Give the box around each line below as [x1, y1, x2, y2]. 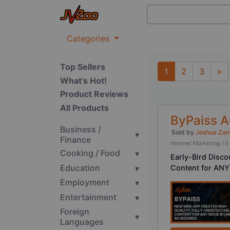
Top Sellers [60, 62, 105, 72]
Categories [67, 33, 112, 44]
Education [60, 162, 100, 173]
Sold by [171, 128, 196, 137]
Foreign [60, 206, 89, 217]
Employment [60, 177, 109, 188]
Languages [60, 216, 104, 227]
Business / [60, 124, 101, 135]
